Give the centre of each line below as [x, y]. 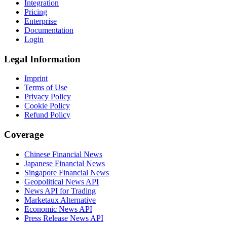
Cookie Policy [47, 106]
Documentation [49, 30]
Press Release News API [64, 218]
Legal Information [42, 59]
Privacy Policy [48, 97]
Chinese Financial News [63, 154]
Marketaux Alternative [60, 200]
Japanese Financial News [65, 163]
